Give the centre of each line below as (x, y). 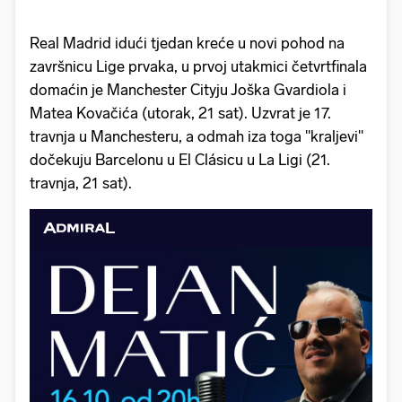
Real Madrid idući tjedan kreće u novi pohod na (187, 43)
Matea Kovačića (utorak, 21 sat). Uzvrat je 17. (180, 113)
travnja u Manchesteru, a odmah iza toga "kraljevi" (197, 136)
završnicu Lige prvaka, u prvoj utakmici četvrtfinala (198, 66)
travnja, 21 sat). (81, 183)
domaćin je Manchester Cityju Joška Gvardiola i (188, 89)
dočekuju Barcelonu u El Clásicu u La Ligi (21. (180, 159)
